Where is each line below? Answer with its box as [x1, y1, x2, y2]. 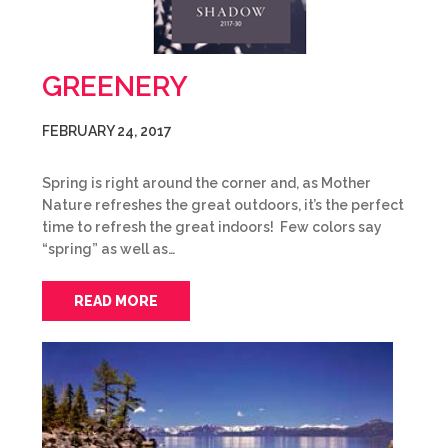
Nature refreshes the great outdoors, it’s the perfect [42, 197, 404, 213]
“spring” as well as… [42, 241, 175, 257]
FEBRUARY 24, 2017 [42, 123, 172, 139]
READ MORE [74, 293, 158, 309]
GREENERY [42, 70, 188, 103]
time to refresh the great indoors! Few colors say [42, 219, 382, 235]
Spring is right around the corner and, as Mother [42, 175, 371, 191]
